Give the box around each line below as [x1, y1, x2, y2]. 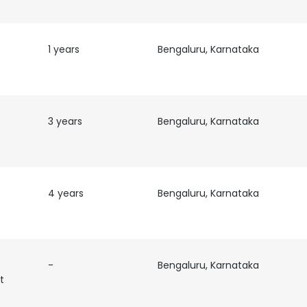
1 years [47, 42, 79, 56]
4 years [47, 186, 84, 200]
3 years [47, 114, 82, 128]
